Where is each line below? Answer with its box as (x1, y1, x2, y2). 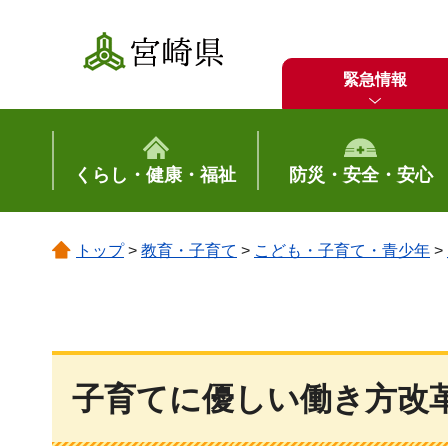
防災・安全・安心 (288, 165, 433, 185)
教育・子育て (141, 242, 237, 259)
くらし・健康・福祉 (74, 165, 237, 185)
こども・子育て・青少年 (254, 242, 430, 259)
